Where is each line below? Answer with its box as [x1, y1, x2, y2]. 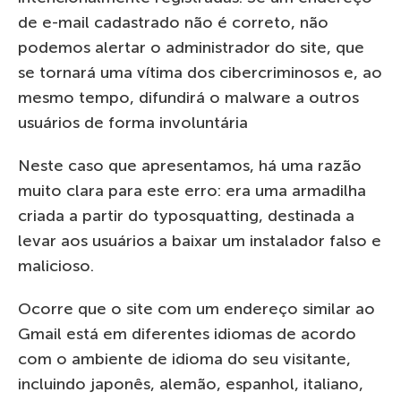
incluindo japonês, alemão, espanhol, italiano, [18, 373, 363, 394]
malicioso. [18, 255, 94, 276]
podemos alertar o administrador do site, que [18, 37, 364, 57]
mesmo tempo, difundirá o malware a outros [18, 87, 359, 107]
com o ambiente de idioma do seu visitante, [18, 348, 351, 369]
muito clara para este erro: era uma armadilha [18, 180, 366, 200]
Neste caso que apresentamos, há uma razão [18, 155, 362, 175]
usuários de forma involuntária [18, 112, 248, 132]
